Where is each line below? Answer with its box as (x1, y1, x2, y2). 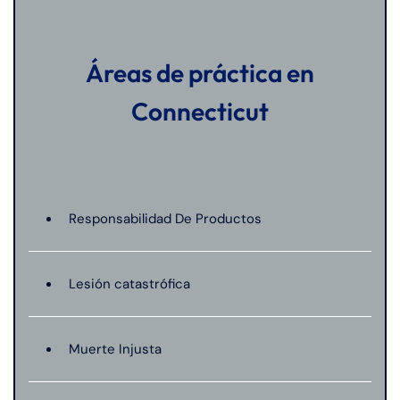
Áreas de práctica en (86, 57, 314, 88)
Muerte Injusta (69, 340, 162, 358)
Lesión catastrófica (69, 275, 190, 293)
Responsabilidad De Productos (69, 210, 262, 228)
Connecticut (131, 96, 269, 127)
